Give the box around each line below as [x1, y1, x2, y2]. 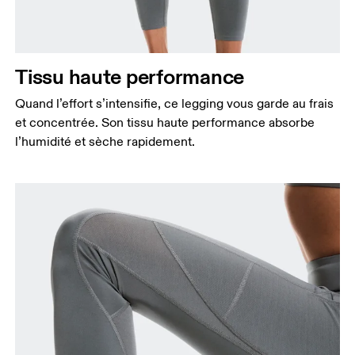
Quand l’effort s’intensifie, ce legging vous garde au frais [15, 95, 334, 112]
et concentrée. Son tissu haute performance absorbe [15, 114, 315, 131]
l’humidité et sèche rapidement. [15, 133, 196, 150]
